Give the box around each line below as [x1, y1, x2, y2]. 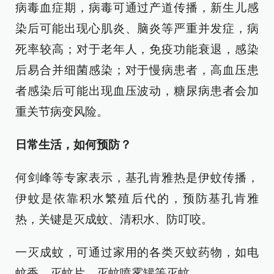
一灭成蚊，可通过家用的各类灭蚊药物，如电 [15, 246, 259, 259]
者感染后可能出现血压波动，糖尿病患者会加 [15, 84, 259, 97]
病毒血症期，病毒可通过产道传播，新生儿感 [15, 1, 259, 14]
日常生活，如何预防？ [15, 138, 131, 151]
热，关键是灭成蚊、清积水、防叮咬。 [15, 213, 213, 226]
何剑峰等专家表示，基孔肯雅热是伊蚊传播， [15, 171, 259, 184]
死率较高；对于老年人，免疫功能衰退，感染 [15, 43, 259, 56]
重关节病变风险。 [15, 105, 108, 118]
